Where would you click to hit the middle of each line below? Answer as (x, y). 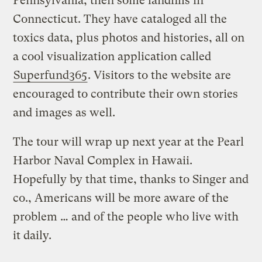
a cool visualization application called (112, 56)
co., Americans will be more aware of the (121, 198)
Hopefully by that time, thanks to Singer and (131, 179)
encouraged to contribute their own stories (126, 94)
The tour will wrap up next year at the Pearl (129, 142)
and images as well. (64, 112)
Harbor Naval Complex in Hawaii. (103, 160)
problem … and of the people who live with (126, 216)
